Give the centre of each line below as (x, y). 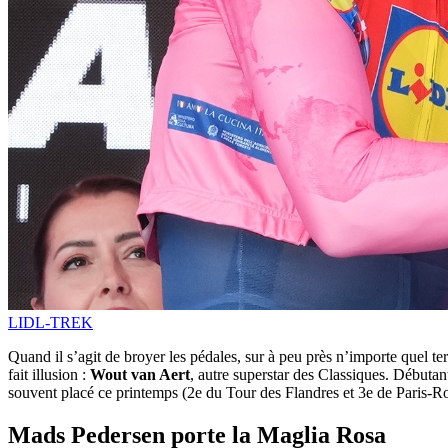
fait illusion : (49, 375)
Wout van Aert (140, 375)
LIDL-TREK (50, 323)
